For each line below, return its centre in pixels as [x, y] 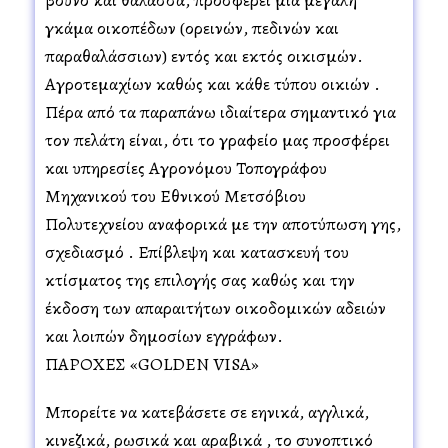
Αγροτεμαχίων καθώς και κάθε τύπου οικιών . [214, 83]
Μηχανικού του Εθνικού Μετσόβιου [175, 195]
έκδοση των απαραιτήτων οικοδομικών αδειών [215, 307]
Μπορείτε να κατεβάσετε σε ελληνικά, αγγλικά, [207, 411]
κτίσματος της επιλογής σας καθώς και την [200, 279]
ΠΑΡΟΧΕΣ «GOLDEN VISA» [152, 363]
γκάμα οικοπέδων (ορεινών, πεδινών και [192, 27]
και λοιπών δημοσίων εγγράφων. [164, 335]
